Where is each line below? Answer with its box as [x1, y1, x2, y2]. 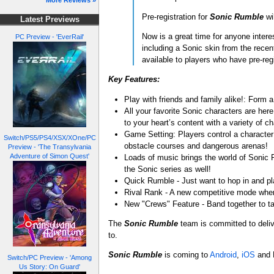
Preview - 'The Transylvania [8, 143, 91, 151]
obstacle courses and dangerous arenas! [124, 141, 268, 150]
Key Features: [108, 75, 160, 84]
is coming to [162, 250, 210, 260]
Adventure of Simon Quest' [10, 152, 89, 160]
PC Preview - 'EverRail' [15, 32, 84, 40]
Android [210, 250, 237, 260]
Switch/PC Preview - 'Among [7, 253, 92, 261]
